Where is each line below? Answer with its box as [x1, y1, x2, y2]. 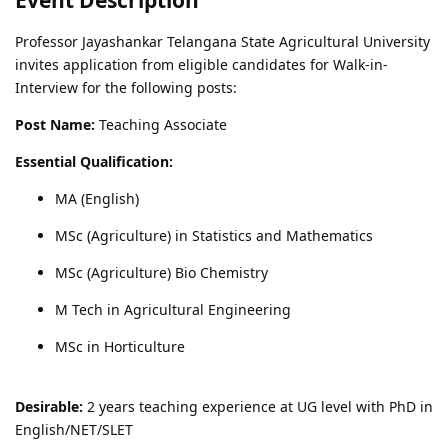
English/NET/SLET [15, 419, 133, 439]
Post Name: [15, 114, 95, 134]
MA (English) [55, 188, 139, 208]
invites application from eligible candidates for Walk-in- [15, 54, 388, 74]
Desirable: [15, 396, 83, 416]
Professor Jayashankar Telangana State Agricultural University [15, 31, 430, 51]
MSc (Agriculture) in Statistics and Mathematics [55, 225, 373, 245]
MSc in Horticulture [55, 336, 185, 356]
